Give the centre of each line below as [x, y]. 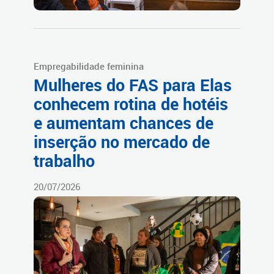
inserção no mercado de [122, 142]
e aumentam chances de [124, 123]
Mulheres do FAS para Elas [133, 85]
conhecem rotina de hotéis [131, 104]
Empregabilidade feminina [89, 66]
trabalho [64, 161]
